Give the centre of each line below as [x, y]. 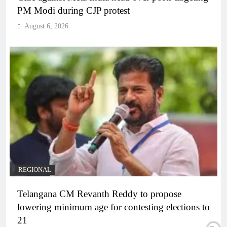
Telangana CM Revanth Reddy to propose [99, 194]
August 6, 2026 [46, 26]
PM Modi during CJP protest [73, 10]
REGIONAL [35, 169]
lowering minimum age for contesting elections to [113, 207]
